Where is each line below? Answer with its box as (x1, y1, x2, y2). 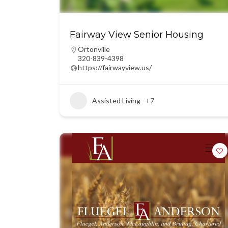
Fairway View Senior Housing (70, 29, 204, 40)
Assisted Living (92, 96, 140, 105)
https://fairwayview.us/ (78, 63, 152, 72)
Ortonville (78, 45, 110, 53)
